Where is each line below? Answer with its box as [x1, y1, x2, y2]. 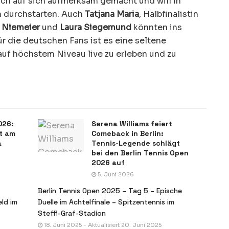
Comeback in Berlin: [91, 128, 164, 138]
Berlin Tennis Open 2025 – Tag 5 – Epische [38, 186, 182, 195]
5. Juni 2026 [96, 170, 134, 178]
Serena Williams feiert [91, 119, 172, 128]
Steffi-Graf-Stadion [38, 208, 106, 218]
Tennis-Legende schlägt [91, 138, 180, 148]
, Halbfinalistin [139, 8, 198, 19]
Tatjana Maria [85, 8, 139, 19]
